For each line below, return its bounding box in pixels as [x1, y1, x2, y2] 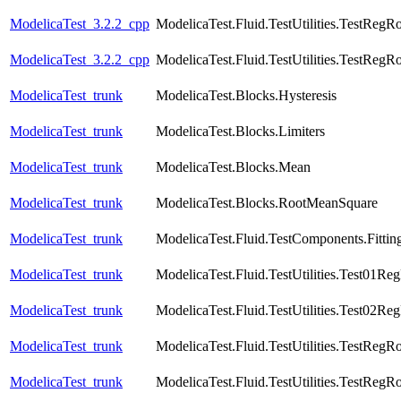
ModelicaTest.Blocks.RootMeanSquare [156, 195, 378, 211]
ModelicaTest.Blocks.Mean [156, 159, 311, 175]
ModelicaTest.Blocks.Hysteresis [156, 88, 337, 104]
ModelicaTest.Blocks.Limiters [156, 124, 325, 140]
